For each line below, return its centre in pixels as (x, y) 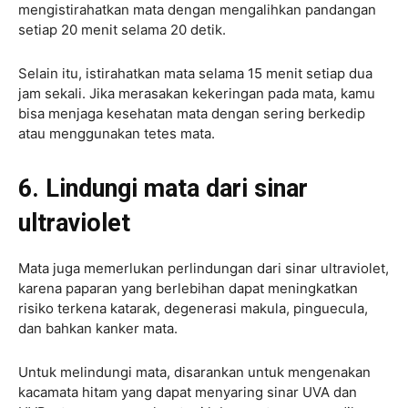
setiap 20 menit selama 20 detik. (122, 30)
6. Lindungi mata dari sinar (163, 189)
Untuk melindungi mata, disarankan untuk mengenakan (194, 372)
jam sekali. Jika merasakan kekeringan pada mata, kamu (197, 94)
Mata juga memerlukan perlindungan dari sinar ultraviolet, (204, 269)
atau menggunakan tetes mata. (117, 134)
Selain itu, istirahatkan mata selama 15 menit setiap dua (195, 74)
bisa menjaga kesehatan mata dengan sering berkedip (192, 114)
